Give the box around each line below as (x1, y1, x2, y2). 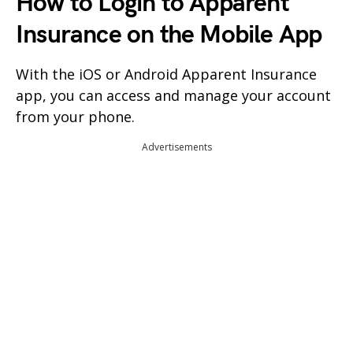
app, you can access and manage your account (16, 85, 331, 105)
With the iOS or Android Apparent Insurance (16, 64, 317, 84)
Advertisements (141, 139, 212, 154)
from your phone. (16, 106, 135, 126)
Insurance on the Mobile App (16, 19, 322, 50)
